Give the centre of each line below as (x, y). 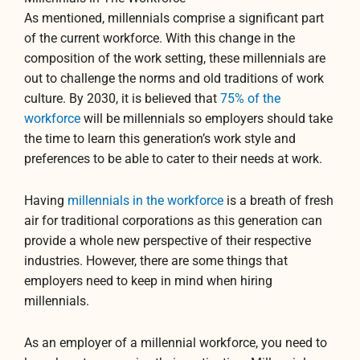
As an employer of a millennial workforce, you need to (176, 344)
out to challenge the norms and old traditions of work (174, 78)
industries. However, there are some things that (156, 261)
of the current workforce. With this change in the (160, 38)
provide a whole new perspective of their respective (168, 241)
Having (46, 200)
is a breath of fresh (278, 200)
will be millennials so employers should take (207, 119)
